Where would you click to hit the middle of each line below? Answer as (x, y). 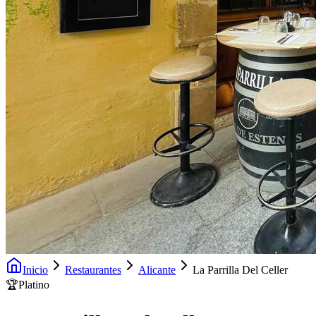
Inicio (35, 270)
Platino (34, 285)
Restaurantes (93, 270)
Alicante (157, 270)
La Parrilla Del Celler (240, 270)
